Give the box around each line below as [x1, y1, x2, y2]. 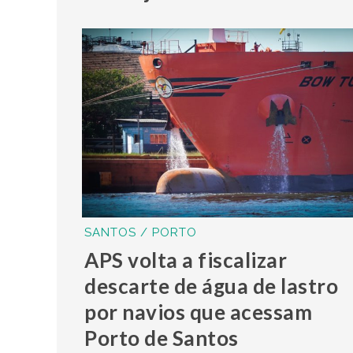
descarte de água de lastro [84, 273, 339, 299]
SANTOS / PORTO [84, 225, 198, 240]
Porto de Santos [84, 325, 239, 351]
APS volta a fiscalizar [84, 247, 288, 273]
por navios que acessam [84, 299, 313, 325]
